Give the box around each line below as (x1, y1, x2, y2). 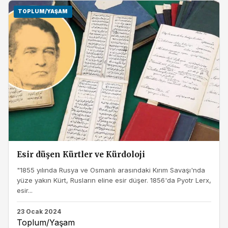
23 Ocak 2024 (17, 208, 61, 216)
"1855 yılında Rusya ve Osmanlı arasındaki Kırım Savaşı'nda (17, 165, 205, 174)
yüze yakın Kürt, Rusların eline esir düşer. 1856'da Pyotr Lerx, (17, 176, 211, 184)
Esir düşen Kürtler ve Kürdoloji (17, 149, 145, 159)
